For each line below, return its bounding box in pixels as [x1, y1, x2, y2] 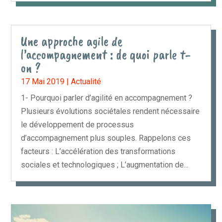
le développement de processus [21, 119, 134, 129]
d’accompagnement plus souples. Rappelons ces [21, 133, 191, 143]
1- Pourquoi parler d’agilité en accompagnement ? [21, 93, 193, 103]
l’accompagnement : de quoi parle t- [21, 46, 191, 63]
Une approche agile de [21, 32, 123, 50]
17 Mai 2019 [21, 76, 65, 86]
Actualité [71, 76, 102, 86]
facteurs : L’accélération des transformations [21, 146, 176, 156]
